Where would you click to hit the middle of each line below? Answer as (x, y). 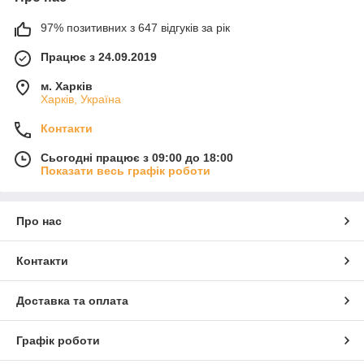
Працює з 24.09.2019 (99, 57)
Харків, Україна (81, 100)
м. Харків (67, 87)
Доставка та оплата (72, 301)
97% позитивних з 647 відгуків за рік (135, 28)
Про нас (39, 221)
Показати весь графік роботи (126, 171)
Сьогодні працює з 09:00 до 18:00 (137, 158)
